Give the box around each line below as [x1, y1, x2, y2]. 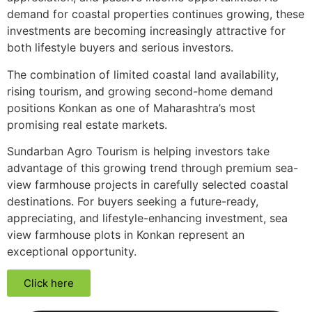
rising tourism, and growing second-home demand [7, 84, 273, 98]
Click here [24, 276, 74, 290]
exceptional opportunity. [7, 244, 136, 258]
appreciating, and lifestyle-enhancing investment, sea [7, 210, 288, 225]
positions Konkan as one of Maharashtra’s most [7, 100, 256, 115]
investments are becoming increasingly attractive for [7, 24, 286, 38]
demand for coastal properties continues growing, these [7, 7, 304, 22]
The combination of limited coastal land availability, [7, 67, 279, 81]
